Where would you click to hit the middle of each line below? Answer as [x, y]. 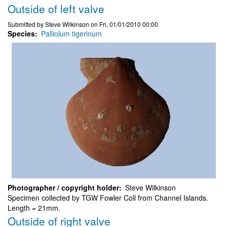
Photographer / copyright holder [63, 187]
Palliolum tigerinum [71, 34]
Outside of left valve [56, 9]
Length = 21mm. [34, 207]
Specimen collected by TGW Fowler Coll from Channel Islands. [108, 197]
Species [21, 34]
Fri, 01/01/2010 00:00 [129, 24]
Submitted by [26, 24]
